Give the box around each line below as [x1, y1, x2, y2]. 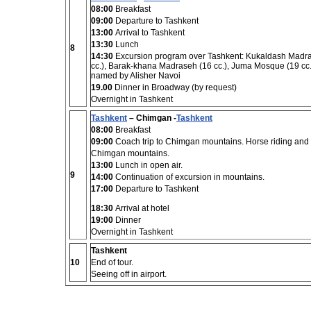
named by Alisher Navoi [91, 71, 180, 81]
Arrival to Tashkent [113, 28, 185, 37]
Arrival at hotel [113, 203, 169, 213]
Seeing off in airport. [91, 269, 167, 279]
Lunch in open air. [113, 160, 183, 170]
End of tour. [91, 258, 133, 267]
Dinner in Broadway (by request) [112, 83, 237, 92]
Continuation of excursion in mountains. [113, 172, 264, 182]
